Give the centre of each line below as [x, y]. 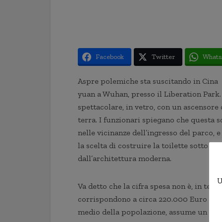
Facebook [110, 57]
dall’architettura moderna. [125, 158]
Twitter [163, 57]
